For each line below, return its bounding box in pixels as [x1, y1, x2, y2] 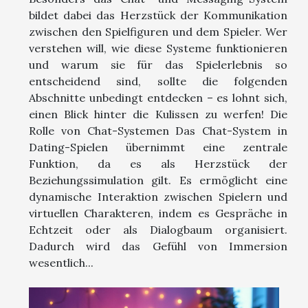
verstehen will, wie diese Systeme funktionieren [29, 41, 287, 55]
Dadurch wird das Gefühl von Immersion [29, 239, 287, 253]
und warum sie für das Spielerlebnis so [29, 57, 287, 71]
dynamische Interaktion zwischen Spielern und [29, 189, 287, 203]
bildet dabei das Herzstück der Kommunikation [29, 8, 287, 22]
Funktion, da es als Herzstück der [29, 156, 287, 170]
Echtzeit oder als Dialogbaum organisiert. [29, 222, 287, 236]
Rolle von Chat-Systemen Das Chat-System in [29, 123, 287, 137]
